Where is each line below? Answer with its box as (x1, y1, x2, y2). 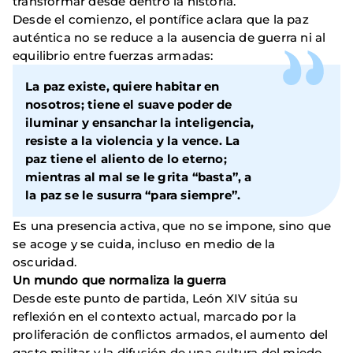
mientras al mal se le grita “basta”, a (25, 169, 252, 185)
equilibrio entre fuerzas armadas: (13, 48, 214, 64)
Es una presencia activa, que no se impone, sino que (13, 218, 332, 234)
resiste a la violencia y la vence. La (25, 133, 240, 149)
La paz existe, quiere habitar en (25, 79, 220, 95)
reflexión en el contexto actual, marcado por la (13, 309, 297, 325)
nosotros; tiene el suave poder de (25, 97, 232, 113)
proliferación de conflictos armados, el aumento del (13, 327, 329, 343)
